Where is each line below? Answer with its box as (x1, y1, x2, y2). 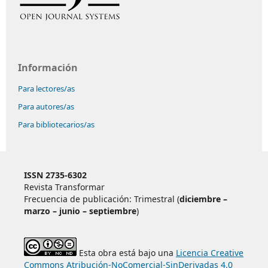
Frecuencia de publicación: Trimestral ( (23, 193, 179, 205)
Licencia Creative (175, 246, 243, 258)
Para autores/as (18, 100, 74, 112)
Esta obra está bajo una (76, 246, 176, 258)
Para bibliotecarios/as (18, 118, 95, 130)
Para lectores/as (18, 83, 75, 94)
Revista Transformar (23, 181, 105, 193)
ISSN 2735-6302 (23, 169, 87, 181)
